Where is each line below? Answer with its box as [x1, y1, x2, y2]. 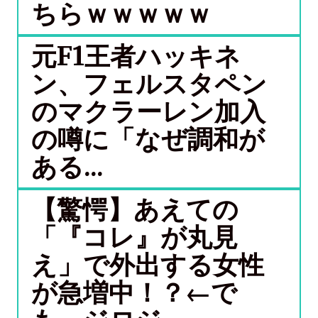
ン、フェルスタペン [31, 68, 267, 100]
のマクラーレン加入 [31, 96, 265, 128]
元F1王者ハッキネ [31, 40, 241, 72]
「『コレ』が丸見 [31, 221, 238, 253]
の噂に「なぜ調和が [31, 124, 265, 155]
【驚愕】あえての [31, 194, 238, 226]
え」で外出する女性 [31, 249, 264, 281]
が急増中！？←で [31, 277, 237, 309]
